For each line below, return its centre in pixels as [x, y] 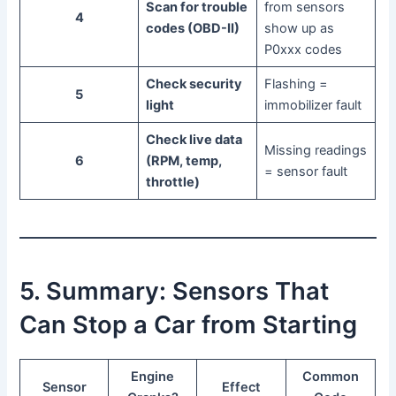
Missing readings [315, 151]
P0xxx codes [303, 50]
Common [331, 376]
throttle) [172, 183]
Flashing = [296, 84]
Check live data [194, 140]
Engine [153, 376]
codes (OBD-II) [192, 29]
